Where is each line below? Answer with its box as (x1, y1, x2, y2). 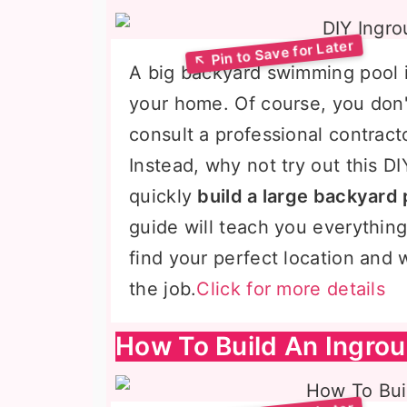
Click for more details (196, 278, 386, 300)
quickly (129, 185, 198, 207)
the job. (129, 278, 197, 300)
